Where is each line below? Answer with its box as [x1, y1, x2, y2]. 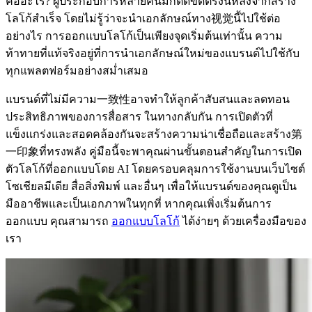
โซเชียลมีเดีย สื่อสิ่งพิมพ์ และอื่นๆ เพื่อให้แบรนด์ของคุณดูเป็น [6, 180, 297, 193]
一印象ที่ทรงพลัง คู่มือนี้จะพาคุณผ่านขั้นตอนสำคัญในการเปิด [6, 146, 302, 158]
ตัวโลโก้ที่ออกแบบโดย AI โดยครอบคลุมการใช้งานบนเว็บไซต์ [6, 163, 305, 175]
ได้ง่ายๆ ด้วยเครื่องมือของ [180, 215, 306, 228]
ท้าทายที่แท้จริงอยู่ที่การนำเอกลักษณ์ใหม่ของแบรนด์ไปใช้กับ [6, 47, 299, 60]
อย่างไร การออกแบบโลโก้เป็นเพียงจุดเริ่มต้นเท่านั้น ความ [6, 30, 283, 42]
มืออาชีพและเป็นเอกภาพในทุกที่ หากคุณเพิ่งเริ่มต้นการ [6, 198, 272, 210]
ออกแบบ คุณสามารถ [6, 215, 111, 228]
